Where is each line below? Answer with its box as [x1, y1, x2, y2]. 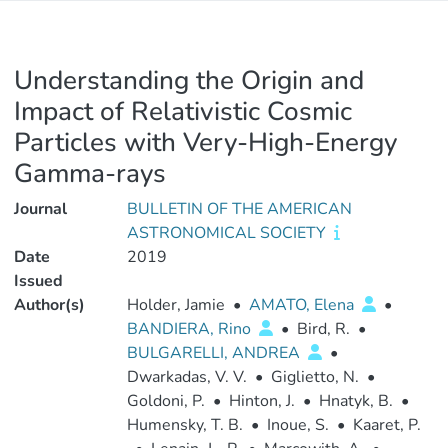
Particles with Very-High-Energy [14, 125, 397, 160]
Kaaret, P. [352, 414, 421, 436]
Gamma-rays [14, 156, 166, 191]
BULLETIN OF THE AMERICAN [126, 198, 352, 220]
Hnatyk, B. [318, 390, 393, 412]
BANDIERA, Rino [126, 318, 255, 340]
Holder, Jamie [126, 294, 225, 316]
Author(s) [14, 294, 85, 316]
